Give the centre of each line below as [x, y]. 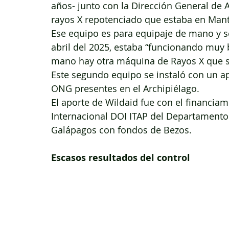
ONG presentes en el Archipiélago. [125, 89]
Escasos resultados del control [121, 158]
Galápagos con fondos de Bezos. [121, 130]
